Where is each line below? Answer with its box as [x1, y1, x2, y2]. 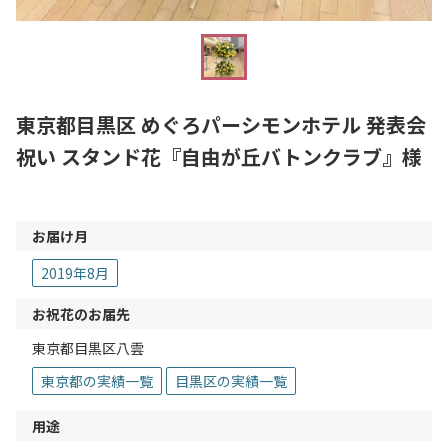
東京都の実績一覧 [41, 371, 153, 392]
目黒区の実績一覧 [175, 371, 287, 392]
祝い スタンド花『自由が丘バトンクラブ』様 [16, 142, 422, 172]
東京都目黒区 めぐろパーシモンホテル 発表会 [16, 110, 426, 140]
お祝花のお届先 [32, 304, 130, 325]
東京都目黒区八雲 [32, 338, 144, 359]
